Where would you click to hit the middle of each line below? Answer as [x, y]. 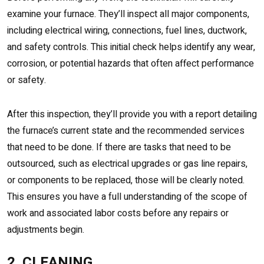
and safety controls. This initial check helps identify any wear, [131, 47]
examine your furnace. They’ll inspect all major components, [128, 14]
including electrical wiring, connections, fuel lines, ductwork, [127, 31]
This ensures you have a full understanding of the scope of [127, 197]
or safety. [27, 80]
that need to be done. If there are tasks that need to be [119, 148]
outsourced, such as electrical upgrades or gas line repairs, [127, 164]
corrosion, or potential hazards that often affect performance [131, 64]
